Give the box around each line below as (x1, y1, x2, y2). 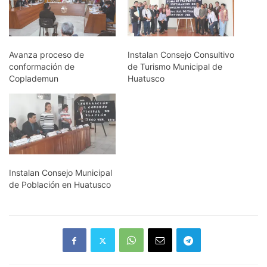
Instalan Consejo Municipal (9, 167, 112, 178)
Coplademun (9, 73, 58, 83)
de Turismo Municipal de (128, 61, 222, 72)
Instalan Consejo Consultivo (128, 49, 234, 60)
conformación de (9, 61, 74, 72)
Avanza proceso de (9, 49, 84, 60)
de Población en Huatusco (9, 179, 111, 190)
